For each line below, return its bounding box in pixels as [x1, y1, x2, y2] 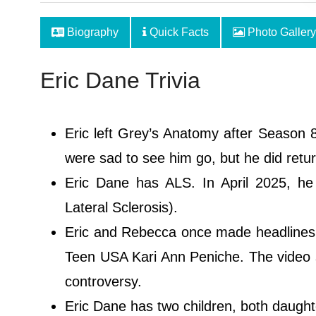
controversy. [65, 274, 142, 289]
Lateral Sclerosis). [65, 200, 178, 215]
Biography [64, 26, 119, 38]
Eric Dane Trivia [40, 68, 200, 93]
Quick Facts [147, 26, 209, 38]
